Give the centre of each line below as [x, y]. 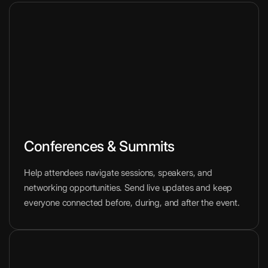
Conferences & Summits [99, 146]
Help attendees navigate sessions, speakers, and [118, 172]
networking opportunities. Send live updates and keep [128, 187]
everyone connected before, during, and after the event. [132, 202]
